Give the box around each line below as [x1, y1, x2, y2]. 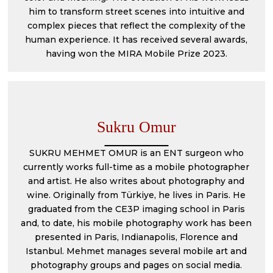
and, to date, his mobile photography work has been [21, 218, 252, 229]
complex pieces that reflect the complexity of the [27, 20, 246, 31]
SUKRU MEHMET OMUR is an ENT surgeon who [29, 147, 244, 158]
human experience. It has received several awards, [25, 34, 248, 45]
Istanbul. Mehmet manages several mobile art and [26, 246, 247, 257]
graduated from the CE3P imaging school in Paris [27, 204, 245, 214]
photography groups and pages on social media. [30, 260, 243, 271]
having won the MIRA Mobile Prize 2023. [45, 48, 227, 59]
